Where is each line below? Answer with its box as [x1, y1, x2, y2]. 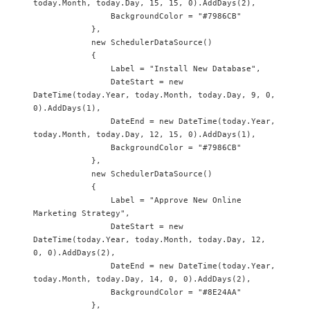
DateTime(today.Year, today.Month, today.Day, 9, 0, [33, 91, 275, 100]
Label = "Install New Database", [33, 64, 111, 73]
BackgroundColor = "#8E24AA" [33, 288, 111, 297]
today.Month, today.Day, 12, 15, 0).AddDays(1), [33, 130, 256, 139]
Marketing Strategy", [33, 209, 130, 218]
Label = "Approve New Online [33, 196, 111, 205]
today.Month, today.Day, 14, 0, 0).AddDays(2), [33, 275, 251, 284]
